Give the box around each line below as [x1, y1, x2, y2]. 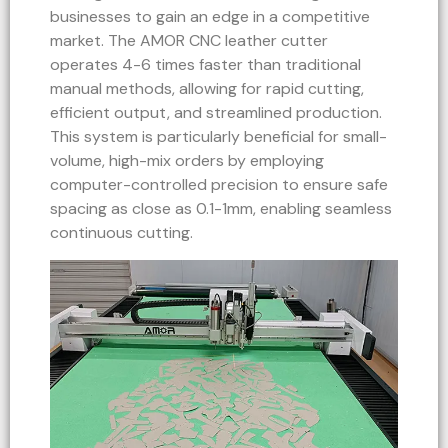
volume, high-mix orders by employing [50, 150, 324, 172]
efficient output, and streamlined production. [50, 102, 382, 124]
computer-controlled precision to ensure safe [50, 174, 388, 196]
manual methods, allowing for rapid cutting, [50, 78, 364, 100]
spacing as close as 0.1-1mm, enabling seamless [50, 198, 392, 220]
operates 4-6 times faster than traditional [50, 54, 361, 76]
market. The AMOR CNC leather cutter [50, 30, 328, 52]
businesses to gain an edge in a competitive [50, 6, 370, 28]
